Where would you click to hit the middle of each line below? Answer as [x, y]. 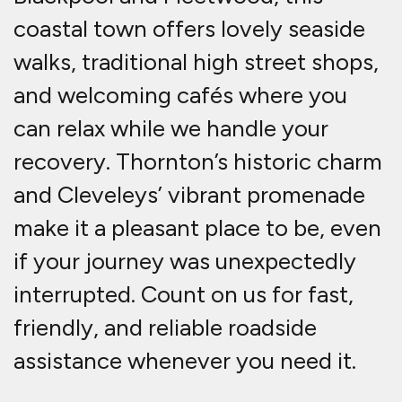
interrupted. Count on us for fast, [184, 295]
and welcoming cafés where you [180, 96]
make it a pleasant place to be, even [197, 228]
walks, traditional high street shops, [196, 62]
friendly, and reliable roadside [165, 328]
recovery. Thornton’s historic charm [198, 162]
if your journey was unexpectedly [185, 262]
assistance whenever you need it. [185, 361]
